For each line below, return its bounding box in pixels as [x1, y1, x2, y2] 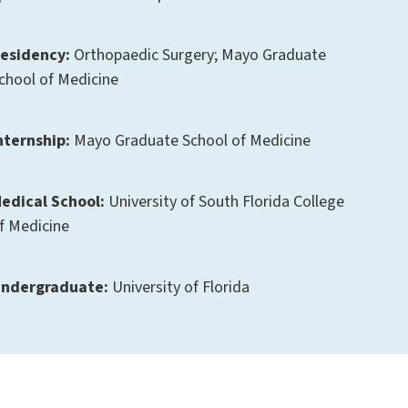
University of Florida [108, 276, 250, 300]
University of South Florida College [105, 190, 345, 214]
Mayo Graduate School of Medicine [70, 129, 311, 153]
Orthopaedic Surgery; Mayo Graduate [70, 44, 327, 67]
